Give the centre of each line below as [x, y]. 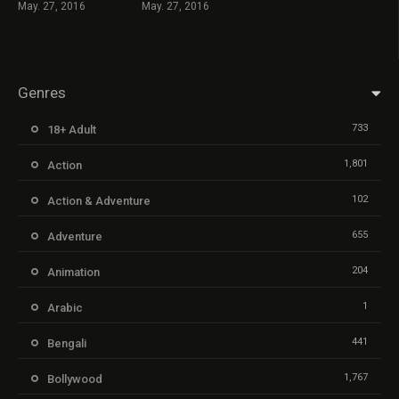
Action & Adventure [99, 200]
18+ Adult [72, 129]
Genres [42, 92]
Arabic [65, 307]
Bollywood [75, 379]
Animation [73, 272]
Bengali [67, 343]
